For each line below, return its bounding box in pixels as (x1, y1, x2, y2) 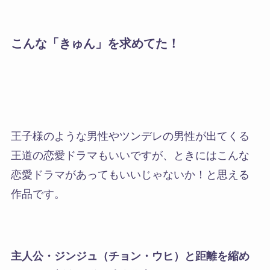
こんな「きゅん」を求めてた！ (10, 36, 180, 50)
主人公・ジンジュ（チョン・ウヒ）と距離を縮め (10, 250, 250, 263)
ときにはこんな (173, 149, 250, 162)
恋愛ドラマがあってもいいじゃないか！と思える (10, 168, 250, 181)
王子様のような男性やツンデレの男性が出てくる (10, 130, 250, 142)
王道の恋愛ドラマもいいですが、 (10, 149, 174, 162)
